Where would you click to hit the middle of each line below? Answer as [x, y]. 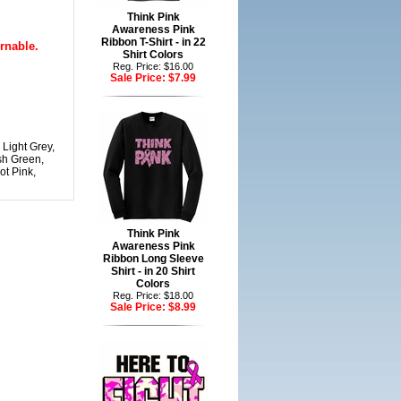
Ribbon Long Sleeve [153, 259]
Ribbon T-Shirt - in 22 [153, 42]
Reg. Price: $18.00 [153, 295]
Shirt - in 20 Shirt [153, 271]
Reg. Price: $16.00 [153, 66]
